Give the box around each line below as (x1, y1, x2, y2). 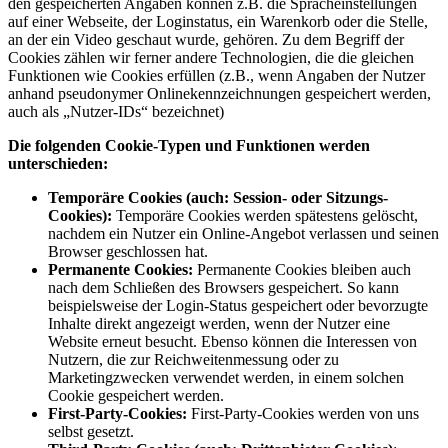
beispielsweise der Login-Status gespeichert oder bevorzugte (48, 296, 428, 314)
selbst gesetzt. (48, 422, 134, 440)
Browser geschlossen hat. (48, 242, 208, 260)
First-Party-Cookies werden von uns (187, 404, 419, 422)
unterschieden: (8, 154, 108, 172)
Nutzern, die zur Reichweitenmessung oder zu (48, 350, 339, 368)
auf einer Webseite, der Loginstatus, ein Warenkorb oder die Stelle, (8, 12, 428, 30)
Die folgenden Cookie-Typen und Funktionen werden (8, 136, 370, 154)
